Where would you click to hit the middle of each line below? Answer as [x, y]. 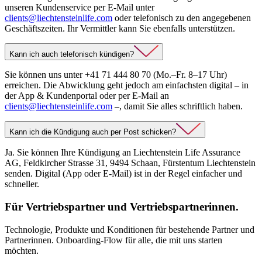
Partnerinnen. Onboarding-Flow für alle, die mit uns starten [113, 240]
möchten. [22, 250]
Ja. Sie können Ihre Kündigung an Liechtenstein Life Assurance [123, 153]
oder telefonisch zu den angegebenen [182, 18]
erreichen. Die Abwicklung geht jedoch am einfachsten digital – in [127, 85]
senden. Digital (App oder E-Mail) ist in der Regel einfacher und [123, 174]
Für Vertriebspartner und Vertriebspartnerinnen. [122, 206]
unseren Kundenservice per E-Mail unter [80, 8]
